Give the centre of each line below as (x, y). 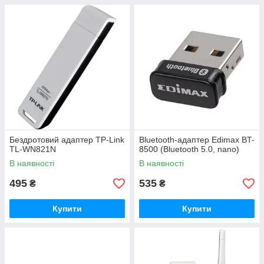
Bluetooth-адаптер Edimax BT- (197, 140)
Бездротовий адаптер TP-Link (67, 140)
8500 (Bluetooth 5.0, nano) (189, 149)
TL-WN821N (33, 149)
